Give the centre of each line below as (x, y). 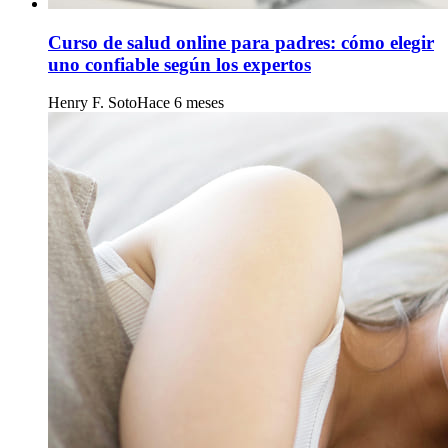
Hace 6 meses (180, 103)
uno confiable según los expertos (179, 64)
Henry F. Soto (92, 103)
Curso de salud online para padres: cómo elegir (241, 42)
